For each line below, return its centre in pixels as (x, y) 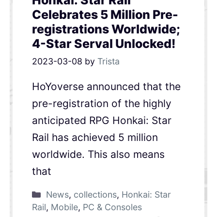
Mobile (64, 207)
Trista (108, 62)
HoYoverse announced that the (106, 87)
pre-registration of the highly (101, 104)
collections (95, 195)
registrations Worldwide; (106, 29)
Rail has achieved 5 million (95, 138)
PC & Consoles (112, 207)
